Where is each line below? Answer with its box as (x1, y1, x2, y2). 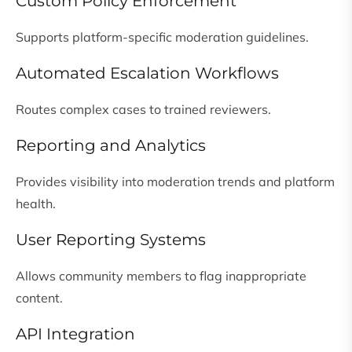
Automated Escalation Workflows (16, 64, 279, 83)
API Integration (16, 324, 135, 344)
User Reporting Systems (16, 230, 206, 250)
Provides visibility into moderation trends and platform (16, 174, 335, 190)
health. (16, 196, 56, 212)
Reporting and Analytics (16, 136, 206, 156)
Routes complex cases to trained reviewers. (16, 101, 271, 118)
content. (16, 290, 63, 306)
